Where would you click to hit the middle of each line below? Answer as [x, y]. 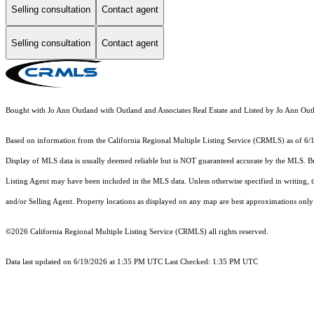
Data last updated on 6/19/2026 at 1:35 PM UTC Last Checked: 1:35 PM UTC [132, 262]
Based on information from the [57, 141]
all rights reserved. [238, 232]
